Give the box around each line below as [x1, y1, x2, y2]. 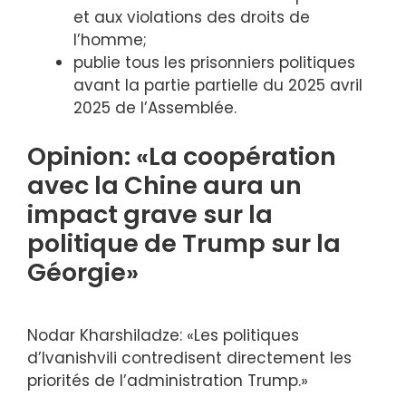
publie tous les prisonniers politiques [73, 51, 355, 73]
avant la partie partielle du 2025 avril [73, 73, 362, 96]
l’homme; [73, 28, 147, 51]
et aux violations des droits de [73, 5, 310, 28]
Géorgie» [27, 256, 139, 289]
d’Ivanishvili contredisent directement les [27, 346, 352, 369]
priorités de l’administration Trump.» [27, 369, 308, 391]
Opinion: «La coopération [27, 140, 336, 173]
